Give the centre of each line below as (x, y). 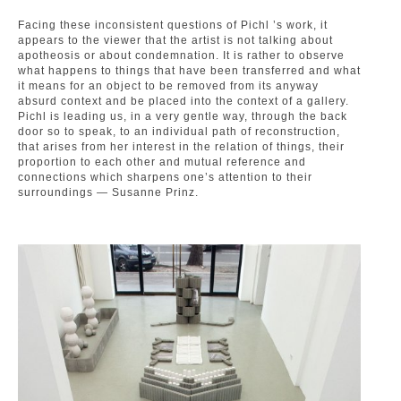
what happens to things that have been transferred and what (189, 71)
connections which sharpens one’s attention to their (165, 177)
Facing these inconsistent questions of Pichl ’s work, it (173, 25)
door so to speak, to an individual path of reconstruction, (179, 132)
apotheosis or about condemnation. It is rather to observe (181, 55)
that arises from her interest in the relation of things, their (181, 147)
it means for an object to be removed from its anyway (168, 86)
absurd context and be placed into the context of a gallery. (183, 101)
